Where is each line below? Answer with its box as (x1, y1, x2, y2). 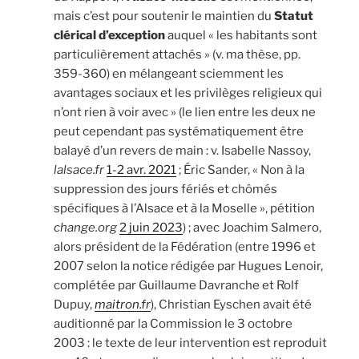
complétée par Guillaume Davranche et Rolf (54, 277, 299, 292)
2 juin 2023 (119, 220, 183, 235)
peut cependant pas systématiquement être (54, 123, 304, 139)
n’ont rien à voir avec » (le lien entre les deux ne (54, 104, 316, 119)
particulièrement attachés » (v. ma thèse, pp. (54, 46, 301, 62)
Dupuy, (54, 296, 95, 312)
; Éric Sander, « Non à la (176, 162, 305, 177)
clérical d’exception (54, 27, 165, 42)
